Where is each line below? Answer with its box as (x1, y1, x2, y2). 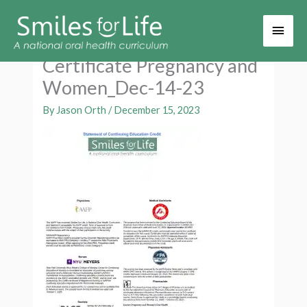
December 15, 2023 (114, 103, 200, 116)
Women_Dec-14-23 (42, 76, 205, 99)
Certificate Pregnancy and (42, 54, 258, 77)
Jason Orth (56, 103, 109, 116)
